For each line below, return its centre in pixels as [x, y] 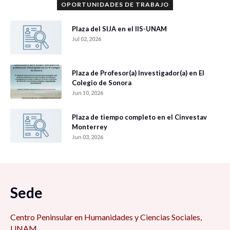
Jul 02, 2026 [87, 39]
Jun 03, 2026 [88, 137]
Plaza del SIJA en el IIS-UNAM [119, 29]
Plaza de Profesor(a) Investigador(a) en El [138, 73]
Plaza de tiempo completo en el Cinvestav [139, 117]
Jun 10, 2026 [88, 93]
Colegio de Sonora [102, 83]
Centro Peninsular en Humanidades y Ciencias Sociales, [106, 217]
